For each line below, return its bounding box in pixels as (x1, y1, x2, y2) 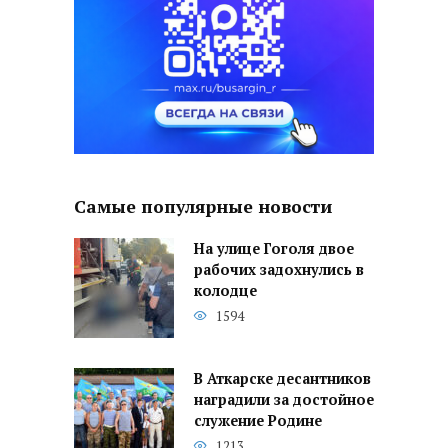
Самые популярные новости (74, 195, 332, 219)
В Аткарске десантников (194, 368, 371, 388)
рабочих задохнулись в (194, 259, 364, 279)
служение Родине (194, 410, 322, 430)
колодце (194, 280, 257, 300)
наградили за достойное (194, 389, 374, 409)
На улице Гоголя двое (194, 238, 354, 258)
